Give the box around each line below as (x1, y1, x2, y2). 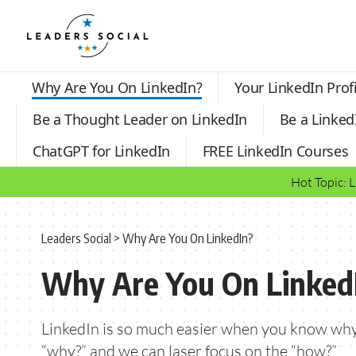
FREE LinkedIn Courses (202, 141, 349, 161)
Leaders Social (41, 230, 111, 246)
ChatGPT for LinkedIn (33, 141, 170, 161)
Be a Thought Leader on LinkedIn (33, 109, 247, 129)
